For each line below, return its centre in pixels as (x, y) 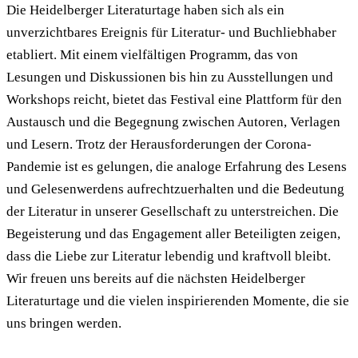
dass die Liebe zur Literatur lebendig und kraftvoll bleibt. (169, 257)
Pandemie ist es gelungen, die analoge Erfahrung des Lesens (177, 167)
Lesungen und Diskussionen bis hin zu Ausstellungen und (170, 78)
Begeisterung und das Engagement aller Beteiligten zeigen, (173, 234)
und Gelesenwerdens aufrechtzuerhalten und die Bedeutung (175, 189)
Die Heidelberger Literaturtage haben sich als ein (145, 10)
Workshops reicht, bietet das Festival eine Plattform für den (174, 100)
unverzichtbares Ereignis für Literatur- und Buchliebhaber (171, 33)
